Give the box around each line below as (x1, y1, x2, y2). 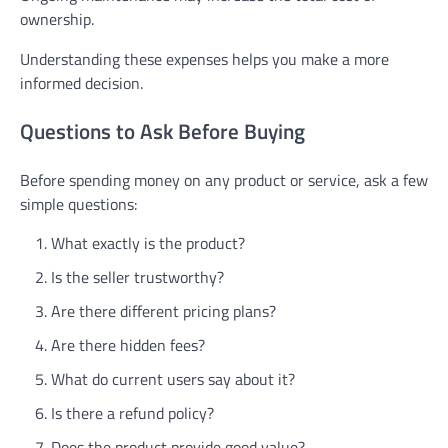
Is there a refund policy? (51, 400, 214, 425)
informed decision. (20, 71, 143, 96)
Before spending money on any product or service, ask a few (20, 167, 428, 192)
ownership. (20, 7, 94, 32)
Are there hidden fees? (51, 332, 205, 357)
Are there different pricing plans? (51, 298, 276, 323)
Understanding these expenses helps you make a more (20, 47, 389, 72)
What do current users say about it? (51, 366, 295, 391)
